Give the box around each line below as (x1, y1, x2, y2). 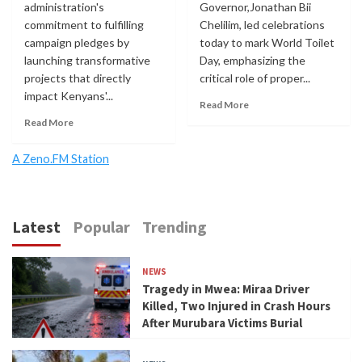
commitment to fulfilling (24, 17, 144, 32)
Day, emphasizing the (199, 53, 305, 67)
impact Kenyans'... (24, 88, 113, 103)
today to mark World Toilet (199, 35, 335, 49)
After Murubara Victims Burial (142, 314, 303, 330)
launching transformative (24, 53, 150, 67)
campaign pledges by (24, 35, 129, 49)
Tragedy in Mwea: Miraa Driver (142, 280, 310, 297)
